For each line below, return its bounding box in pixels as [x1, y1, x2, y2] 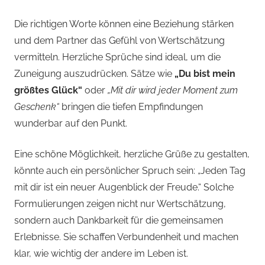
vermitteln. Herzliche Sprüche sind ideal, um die [14, 51, 221, 63]
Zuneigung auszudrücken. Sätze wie [14, 68, 174, 80]
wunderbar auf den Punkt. [14, 118, 127, 130]
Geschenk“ [14, 101, 59, 113]
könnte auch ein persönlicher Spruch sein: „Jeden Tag [14, 165, 245, 177]
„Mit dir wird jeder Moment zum [108, 85, 238, 96]
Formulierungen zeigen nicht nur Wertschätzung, [14, 198, 226, 210]
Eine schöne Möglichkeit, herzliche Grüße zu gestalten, [14, 148, 250, 160]
